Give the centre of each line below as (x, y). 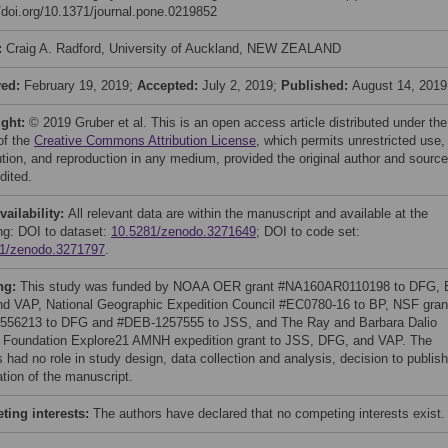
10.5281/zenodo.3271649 (183, 231)
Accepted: (169, 85)
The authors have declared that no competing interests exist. (269, 413)
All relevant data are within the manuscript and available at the (248, 213)
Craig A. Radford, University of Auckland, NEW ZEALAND (173, 48)
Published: (316, 85)
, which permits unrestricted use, (350, 140)
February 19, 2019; (80, 85)
